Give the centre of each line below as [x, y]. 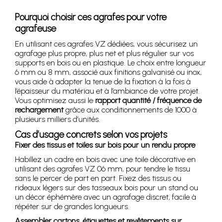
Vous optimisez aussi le [55, 101]
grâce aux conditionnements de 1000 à [130, 110]
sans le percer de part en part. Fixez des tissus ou [98, 178]
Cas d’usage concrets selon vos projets [91, 135]
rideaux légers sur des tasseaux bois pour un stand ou [107, 188]
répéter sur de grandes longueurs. [72, 207]
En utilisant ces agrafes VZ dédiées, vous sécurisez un [106, 44]
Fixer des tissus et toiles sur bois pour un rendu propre [105, 145]
